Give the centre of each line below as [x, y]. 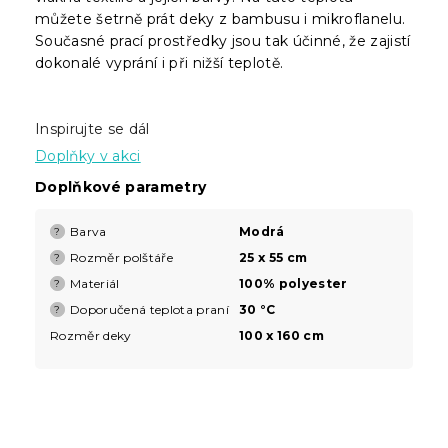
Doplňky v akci [88, 155]
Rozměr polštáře [121, 257]
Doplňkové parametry [121, 186]
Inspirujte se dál [92, 128]
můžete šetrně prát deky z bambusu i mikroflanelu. [220, 18]
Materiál [95, 283]
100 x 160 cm [281, 335]
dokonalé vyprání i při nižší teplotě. [159, 62]
